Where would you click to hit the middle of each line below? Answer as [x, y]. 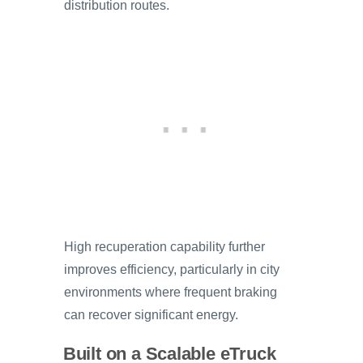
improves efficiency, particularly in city [172, 270]
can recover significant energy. [151, 315]
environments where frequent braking [171, 293]
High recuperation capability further [164, 247]
